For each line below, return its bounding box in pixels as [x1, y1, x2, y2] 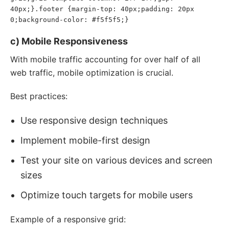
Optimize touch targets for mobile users [20, 190, 193, 200]
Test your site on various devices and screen [20, 155, 213, 166]
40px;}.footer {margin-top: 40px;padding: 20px [10, 5, 194, 13]
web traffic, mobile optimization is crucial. [10, 67, 173, 78]
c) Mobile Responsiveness [10, 36, 128, 47]
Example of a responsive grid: [10, 214, 126, 224]
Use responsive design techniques [20, 115, 168, 126]
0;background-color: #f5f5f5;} [10, 16, 129, 24]
